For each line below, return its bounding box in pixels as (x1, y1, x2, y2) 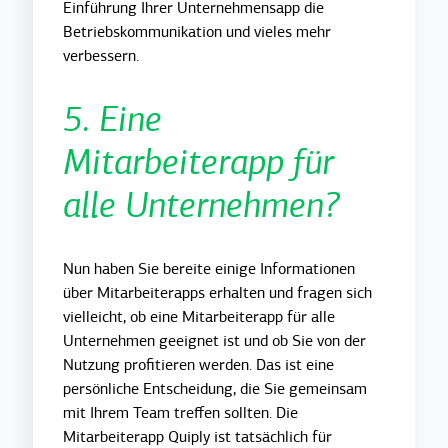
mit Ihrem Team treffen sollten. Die (63, 402, 299, 423)
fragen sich (297, 282, 373, 303)
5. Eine (63, 97, 163, 141)
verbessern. (63, 45, 140, 66)
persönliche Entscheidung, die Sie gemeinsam (63, 378, 368, 399)
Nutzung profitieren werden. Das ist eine (63, 354, 335, 375)
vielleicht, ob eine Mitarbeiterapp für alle (63, 306, 336, 327)
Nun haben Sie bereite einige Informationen (63, 258, 356, 279)
